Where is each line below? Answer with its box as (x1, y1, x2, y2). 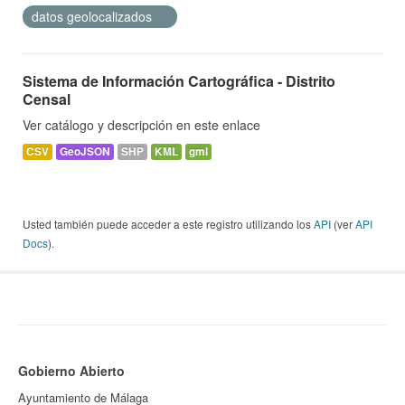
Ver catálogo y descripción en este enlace (23, 116, 260, 135)
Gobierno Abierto (18, 362, 125, 381)
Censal (23, 89, 71, 110)
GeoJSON (60, 144, 110, 160)
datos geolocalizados (32, 7, 155, 26)
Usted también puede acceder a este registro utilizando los (23, 216, 314, 232)
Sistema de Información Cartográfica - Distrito (23, 71, 335, 92)
